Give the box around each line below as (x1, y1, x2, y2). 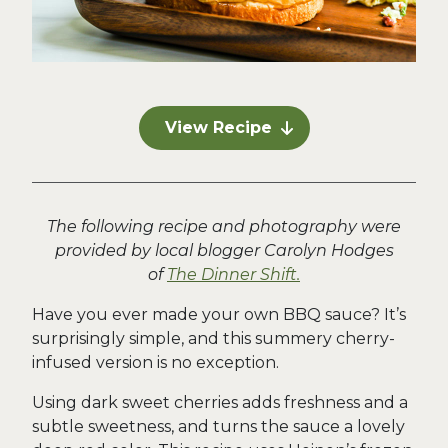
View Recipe (164, 118, 272, 137)
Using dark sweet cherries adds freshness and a (32, 393, 408, 412)
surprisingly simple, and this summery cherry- (32, 329, 395, 348)
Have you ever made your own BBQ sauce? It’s (32, 305, 406, 324)
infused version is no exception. (32, 353, 279, 372)
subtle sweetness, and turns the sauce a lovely (32, 417, 405, 436)
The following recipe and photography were (47, 217, 401, 236)
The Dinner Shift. (167, 265, 300, 284)
